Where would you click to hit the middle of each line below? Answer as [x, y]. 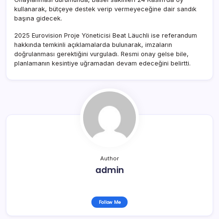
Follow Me [109, 202]
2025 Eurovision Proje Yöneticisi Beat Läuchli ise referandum [106, 35]
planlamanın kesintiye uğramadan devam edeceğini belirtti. [102, 63]
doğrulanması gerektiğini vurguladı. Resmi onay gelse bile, [101, 54]
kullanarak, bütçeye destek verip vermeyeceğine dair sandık [105, 9]
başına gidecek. [38, 18]
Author [109, 158]
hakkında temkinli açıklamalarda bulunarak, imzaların [93, 44]
